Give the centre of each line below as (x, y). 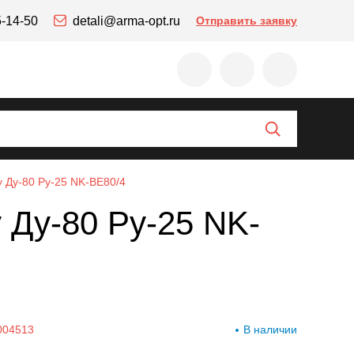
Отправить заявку (247, 20)
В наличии (270, 330)
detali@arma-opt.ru (126, 21)
